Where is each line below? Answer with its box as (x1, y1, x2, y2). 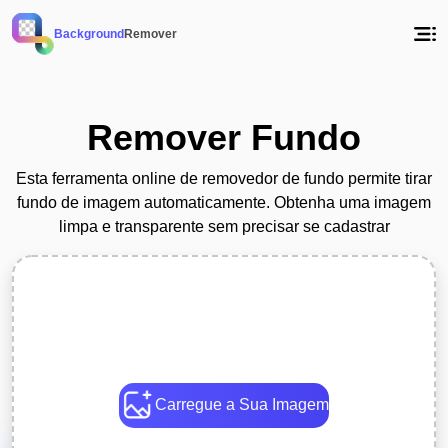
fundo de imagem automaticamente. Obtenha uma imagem (17, 194, 431, 211)
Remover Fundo (87, 117, 361, 158)
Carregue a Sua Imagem (155, 396, 329, 413)
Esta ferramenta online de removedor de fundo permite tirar (16, 170, 432, 187)
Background (54, 27, 124, 41)
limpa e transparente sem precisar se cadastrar (58, 218, 390, 235)
